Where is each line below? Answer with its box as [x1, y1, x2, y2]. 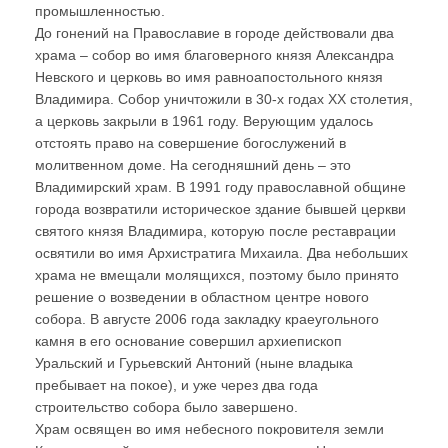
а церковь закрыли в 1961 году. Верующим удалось [35, 113, 373, 130]
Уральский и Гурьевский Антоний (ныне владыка [35, 355, 353, 372]
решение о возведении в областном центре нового [35, 289, 369, 306]
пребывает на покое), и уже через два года [35, 377, 318, 394]
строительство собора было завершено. [35, 399, 298, 416]
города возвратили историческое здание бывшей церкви [35, 201, 406, 218]
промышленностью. [35, 3, 165, 20]
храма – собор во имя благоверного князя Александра [35, 47, 394, 64]
